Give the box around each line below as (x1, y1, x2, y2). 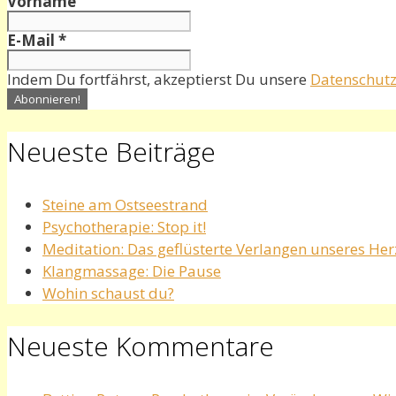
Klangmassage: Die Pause (42, 261, 221, 282)
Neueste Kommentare (7, 327, 274, 364)
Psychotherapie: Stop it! (42, 217, 206, 238)
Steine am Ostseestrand (42, 194, 208, 216)
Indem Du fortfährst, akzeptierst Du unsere (7, 69, 310, 90)
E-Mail (7, 30, 58, 51)
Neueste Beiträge (7, 133, 216, 171)
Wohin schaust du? (42, 283, 174, 304)
